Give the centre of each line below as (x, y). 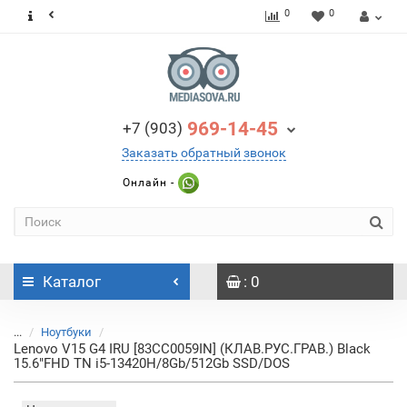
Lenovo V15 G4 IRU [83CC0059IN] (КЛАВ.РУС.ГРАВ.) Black (192, 349)
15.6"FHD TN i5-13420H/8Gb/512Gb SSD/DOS (152, 363)
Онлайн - (148, 182)
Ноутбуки (66, 332)
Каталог (72, 282)
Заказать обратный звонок (203, 153)
